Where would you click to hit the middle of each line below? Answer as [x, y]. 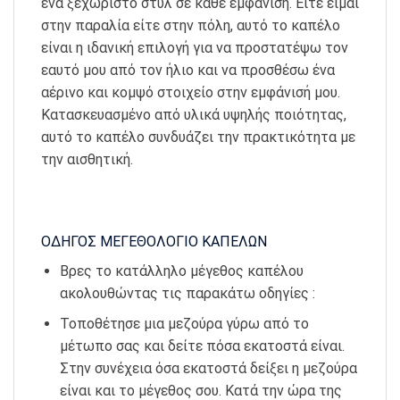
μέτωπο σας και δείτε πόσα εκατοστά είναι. [202, 346]
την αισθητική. [87, 160]
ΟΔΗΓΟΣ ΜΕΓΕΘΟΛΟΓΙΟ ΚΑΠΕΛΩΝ [156, 241]
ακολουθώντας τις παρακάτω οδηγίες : [187, 293]
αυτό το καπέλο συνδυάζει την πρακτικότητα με [198, 137]
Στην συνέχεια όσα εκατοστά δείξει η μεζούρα [208, 369]
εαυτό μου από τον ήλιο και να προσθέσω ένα [188, 71]
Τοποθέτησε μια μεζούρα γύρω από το [184, 324]
